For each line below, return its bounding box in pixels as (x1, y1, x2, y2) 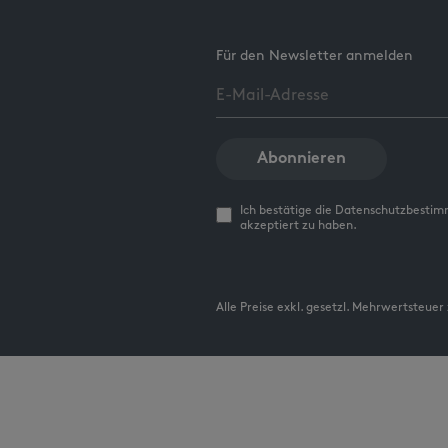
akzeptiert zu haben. (240, 220, 357, 233)
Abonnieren (257, 151, 346, 168)
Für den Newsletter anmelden (216, 49, 413, 65)
